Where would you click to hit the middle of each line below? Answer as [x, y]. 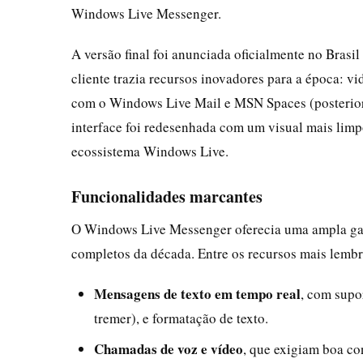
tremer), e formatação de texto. [181, 318]
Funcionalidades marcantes [167, 196]
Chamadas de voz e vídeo [169, 348]
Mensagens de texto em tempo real [197, 293]
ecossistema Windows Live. [150, 151]
